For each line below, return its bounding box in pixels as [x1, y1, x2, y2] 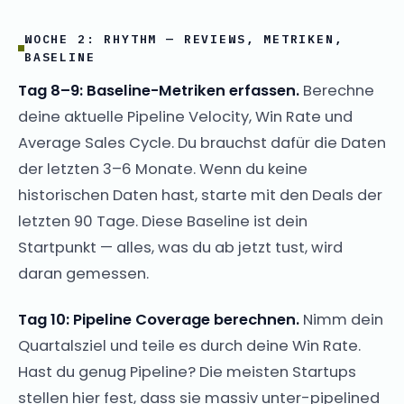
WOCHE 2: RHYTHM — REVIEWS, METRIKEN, [24, 31, 344, 47]
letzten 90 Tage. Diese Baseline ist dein [18, 210, 308, 232]
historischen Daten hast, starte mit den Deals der [18, 184, 382, 206]
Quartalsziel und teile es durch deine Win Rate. [18, 335, 361, 356]
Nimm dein [299, 308, 383, 330]
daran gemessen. [18, 262, 149, 284]
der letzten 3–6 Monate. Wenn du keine [18, 158, 308, 179]
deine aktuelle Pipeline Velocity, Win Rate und [18, 106, 353, 127]
